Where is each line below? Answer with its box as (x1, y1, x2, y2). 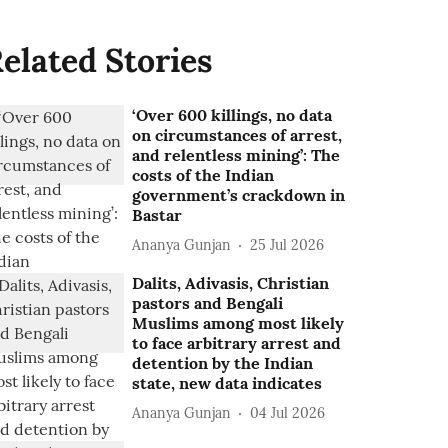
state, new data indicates (132, 373, 323, 393)
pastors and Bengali (132, 293, 284, 313)
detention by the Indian (132, 353, 314, 373)
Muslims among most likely (132, 313, 345, 333)
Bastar (132, 205, 183, 225)
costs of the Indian (132, 165, 275, 185)
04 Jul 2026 (250, 403, 326, 422)
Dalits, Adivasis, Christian (132, 273, 330, 293)
